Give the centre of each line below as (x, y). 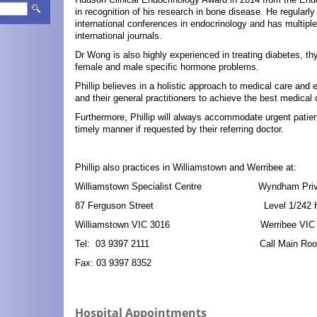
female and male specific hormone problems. (167, 67)
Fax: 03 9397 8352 (113, 263)
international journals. (119, 35)
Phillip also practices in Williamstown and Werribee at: (187, 167)
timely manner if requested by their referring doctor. (179, 129)
